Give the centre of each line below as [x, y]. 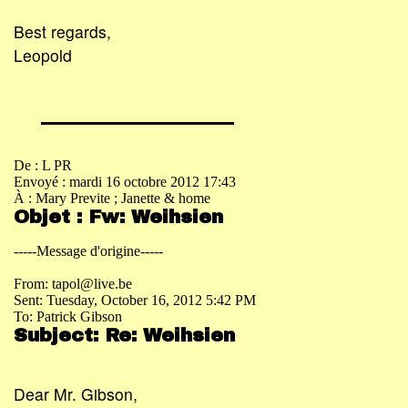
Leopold [43, 56]
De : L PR [43, 165]
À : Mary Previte [64, 198]
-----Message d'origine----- [88, 250]
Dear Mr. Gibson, [76, 394]
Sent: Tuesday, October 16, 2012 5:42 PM [135, 300]
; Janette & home [162, 198]
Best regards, [62, 32]
